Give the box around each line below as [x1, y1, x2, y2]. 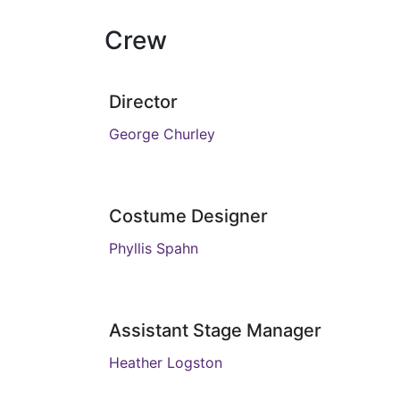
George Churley [109, 125, 215, 143]
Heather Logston [109, 354, 222, 371]
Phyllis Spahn [109, 239, 198, 257]
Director [109, 91, 178, 112]
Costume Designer [109, 205, 268, 227]
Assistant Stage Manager [109, 320, 321, 341]
